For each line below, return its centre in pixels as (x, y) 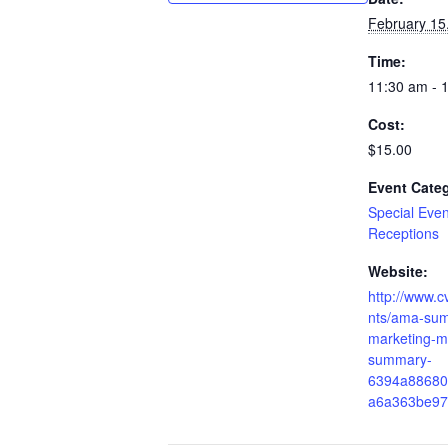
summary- (400, 359)
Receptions (403, 233)
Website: (398, 271)
